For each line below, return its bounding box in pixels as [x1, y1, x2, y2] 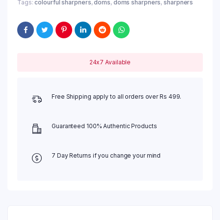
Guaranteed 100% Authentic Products [52, 122, 157, 130]
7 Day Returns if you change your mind [52, 152, 161, 160]
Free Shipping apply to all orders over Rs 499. [52, 93, 182, 101]
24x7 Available [89, 58, 131, 66]
